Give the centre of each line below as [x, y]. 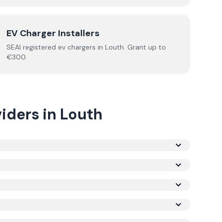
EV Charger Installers [53, 33]
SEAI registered [32, 47]
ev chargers [77, 47]
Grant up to [146, 47]
